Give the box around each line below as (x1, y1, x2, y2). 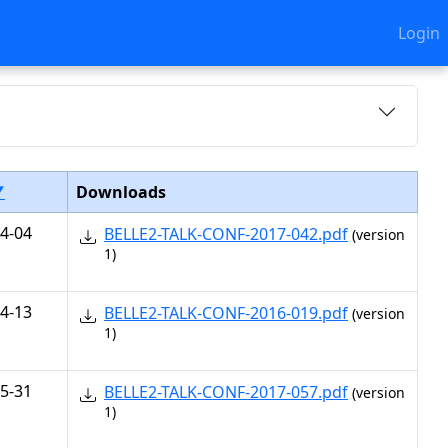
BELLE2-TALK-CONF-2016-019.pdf (104, 302, 348, 324)
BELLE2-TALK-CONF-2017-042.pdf (104, 223, 348, 245)
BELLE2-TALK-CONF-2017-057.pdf (104, 381, 348, 403)
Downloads (76, 181, 166, 203)
